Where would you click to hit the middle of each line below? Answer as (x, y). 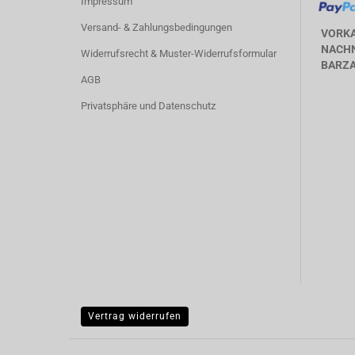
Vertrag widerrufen (135, 316)
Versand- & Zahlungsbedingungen (157, 27)
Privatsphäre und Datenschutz (148, 106)
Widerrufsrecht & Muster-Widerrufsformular (179, 53)
